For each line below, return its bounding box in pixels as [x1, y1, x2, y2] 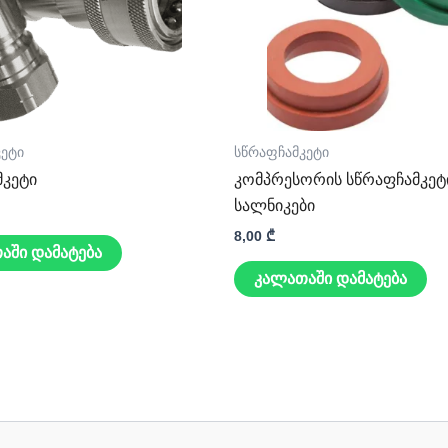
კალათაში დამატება [254, 269, 407, 287]
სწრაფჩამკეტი [234, 144, 329, 160]
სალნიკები [234, 197, 315, 215]
